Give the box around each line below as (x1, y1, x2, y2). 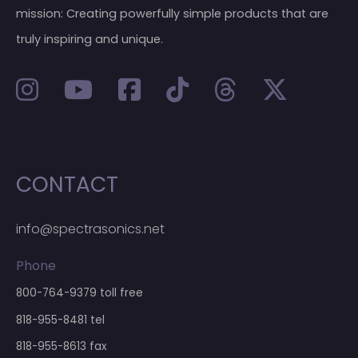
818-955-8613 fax (16, 339, 107, 355)
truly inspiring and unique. (16, 31, 163, 48)
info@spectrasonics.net (16, 220, 165, 239)
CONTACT (16, 169, 118, 200)
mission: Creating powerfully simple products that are (16, 6, 328, 22)
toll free (97, 285, 143, 301)
